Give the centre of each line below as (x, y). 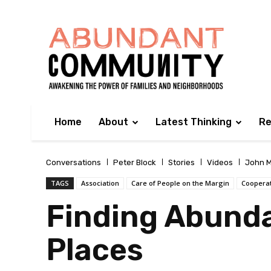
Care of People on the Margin (180, 183)
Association (100, 183)
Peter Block (135, 163)
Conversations (73, 163)
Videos (220, 163)
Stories (181, 163)
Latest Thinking (194, 122)
